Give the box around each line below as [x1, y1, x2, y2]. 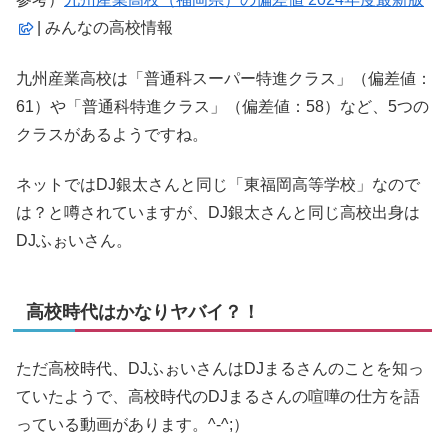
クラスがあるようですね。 [16, 125, 208, 143]
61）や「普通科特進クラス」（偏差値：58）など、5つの [16, 97, 429, 115]
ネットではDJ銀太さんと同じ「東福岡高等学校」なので [16, 176, 420, 194]
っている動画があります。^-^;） [16, 415, 249, 433]
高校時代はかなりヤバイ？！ [26, 302, 260, 323]
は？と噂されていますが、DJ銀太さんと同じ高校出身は [16, 204, 420, 222]
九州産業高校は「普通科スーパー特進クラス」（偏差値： [16, 69, 432, 87]
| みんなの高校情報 [33, 19, 173, 37]
